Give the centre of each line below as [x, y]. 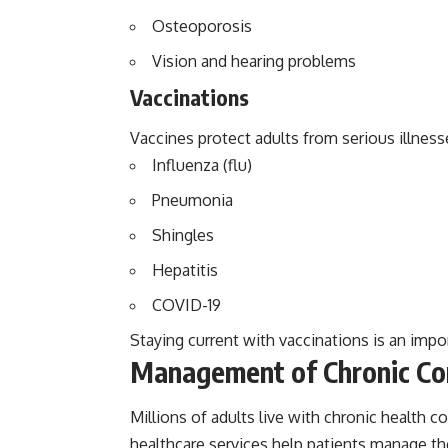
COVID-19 [186, 305]
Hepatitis [185, 270]
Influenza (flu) [202, 165]
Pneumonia [192, 200]
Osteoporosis [202, 26]
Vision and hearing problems [254, 61]
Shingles [183, 235]
